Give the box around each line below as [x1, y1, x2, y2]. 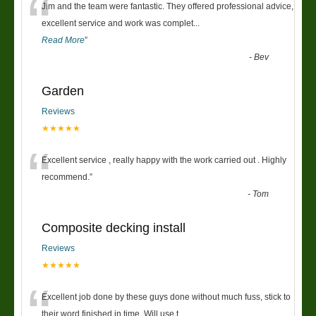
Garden [42, 83, 84, 98]
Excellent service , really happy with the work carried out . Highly [42, 154, 286, 165]
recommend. [42, 171, 90, 182]
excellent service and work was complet [42, 18, 193, 28]
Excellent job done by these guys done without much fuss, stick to [42, 291, 291, 302]
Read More [42, 35, 85, 45]
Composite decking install [42, 220, 186, 235]
